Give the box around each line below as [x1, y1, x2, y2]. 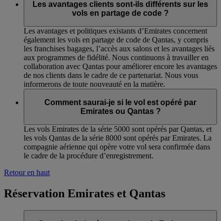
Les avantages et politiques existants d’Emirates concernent [24, 27, 207, 36]
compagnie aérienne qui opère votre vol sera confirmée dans [24, 143, 210, 151]
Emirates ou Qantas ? [80, 107, 161, 115]
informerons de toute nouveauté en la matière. [24, 80, 165, 89]
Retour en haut [4, 168, 50, 177]
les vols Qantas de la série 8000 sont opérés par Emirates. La [24, 134, 212, 143]
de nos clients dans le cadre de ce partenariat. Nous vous [24, 71, 198, 80]
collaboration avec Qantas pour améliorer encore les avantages [24, 62, 217, 71]
